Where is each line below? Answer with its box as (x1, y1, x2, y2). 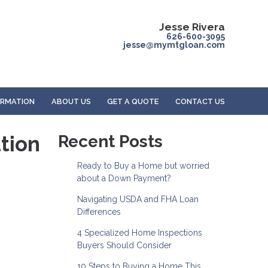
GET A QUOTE (107, 96, 159, 106)
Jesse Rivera (159, 21, 225, 33)
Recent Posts (58, 132, 163, 152)
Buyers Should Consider (77, 240, 172, 251)
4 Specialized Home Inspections (77, 228, 202, 238)
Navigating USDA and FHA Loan (77, 194, 199, 205)
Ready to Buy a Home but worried (77, 161, 209, 171)
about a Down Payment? (77, 173, 171, 184)
